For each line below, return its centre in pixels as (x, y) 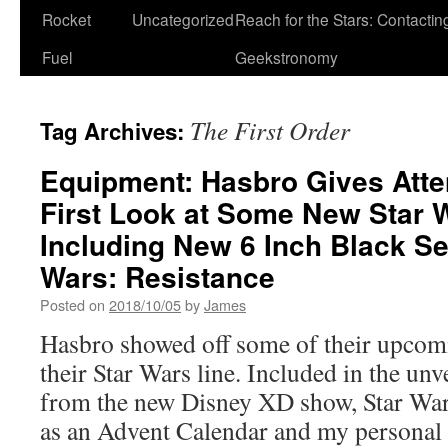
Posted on (72, 304)
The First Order (270, 130)
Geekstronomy (286, 57)
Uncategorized (183, 19)
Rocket (66, 19)
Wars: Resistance (157, 276)
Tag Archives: (115, 131)
